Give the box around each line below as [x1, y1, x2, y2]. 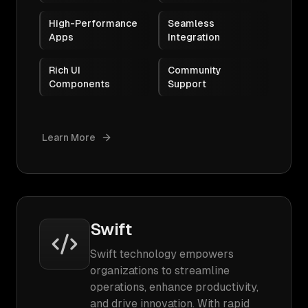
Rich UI [49, 65, 80, 76]
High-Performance [49, 18, 137, 29]
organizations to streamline [90, 264, 230, 277]
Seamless [168, 18, 214, 29]
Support [168, 78, 206, 89]
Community [168, 65, 221, 76]
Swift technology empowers [90, 247, 234, 261]
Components [49, 78, 110, 89]
